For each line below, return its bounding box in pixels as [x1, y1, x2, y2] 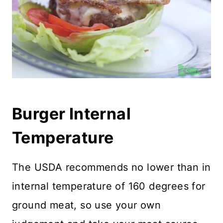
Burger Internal [12, 104, 131, 123]
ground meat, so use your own [12, 199, 161, 211]
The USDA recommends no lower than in [12, 161, 211, 173]
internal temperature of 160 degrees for [12, 180, 206, 192]
